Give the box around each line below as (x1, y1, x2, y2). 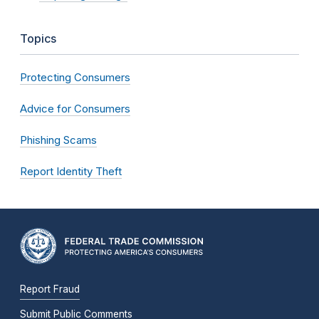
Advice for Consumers (20, 101, 130, 115)
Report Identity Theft (20, 164, 122, 178)
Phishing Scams (20, 132, 97, 147)
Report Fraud (20, 283, 80, 296)
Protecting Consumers (20, 70, 130, 84)
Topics (20, 31, 56, 46)
